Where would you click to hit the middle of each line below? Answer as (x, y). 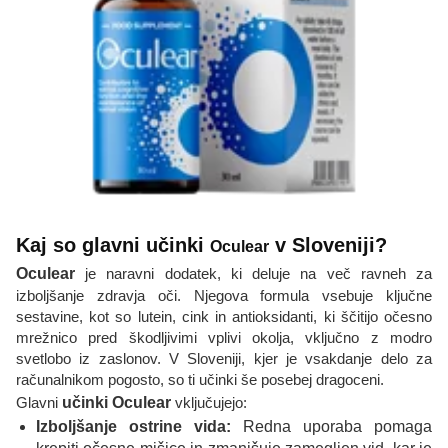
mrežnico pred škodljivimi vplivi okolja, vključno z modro (224, 338)
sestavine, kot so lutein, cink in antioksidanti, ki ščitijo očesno (224, 317)
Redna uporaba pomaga (331, 427)
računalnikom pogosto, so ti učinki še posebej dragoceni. (200, 380)
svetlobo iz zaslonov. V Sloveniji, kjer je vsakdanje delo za (224, 359)
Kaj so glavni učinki (113, 245)
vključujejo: (209, 403)
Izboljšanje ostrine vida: (133, 427)
